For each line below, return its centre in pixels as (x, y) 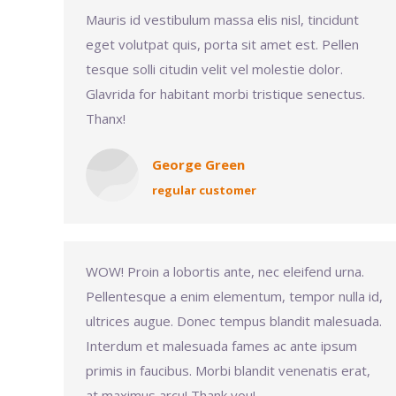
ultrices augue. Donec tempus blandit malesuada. (234, 321)
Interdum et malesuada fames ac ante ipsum (221, 346)
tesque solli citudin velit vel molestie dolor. (214, 69)
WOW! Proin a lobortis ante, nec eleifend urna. (225, 271)
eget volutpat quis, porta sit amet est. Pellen (222, 44)
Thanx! (106, 118)
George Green (198, 164)
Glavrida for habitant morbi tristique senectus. (225, 94)
